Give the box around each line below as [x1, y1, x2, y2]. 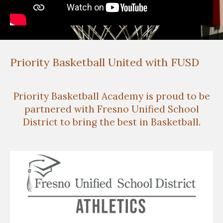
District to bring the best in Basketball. [22, 116, 201, 128]
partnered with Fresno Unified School [24, 103, 199, 115]
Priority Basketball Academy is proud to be [13, 90, 210, 103]
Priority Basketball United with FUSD [10, 55, 199, 70]
